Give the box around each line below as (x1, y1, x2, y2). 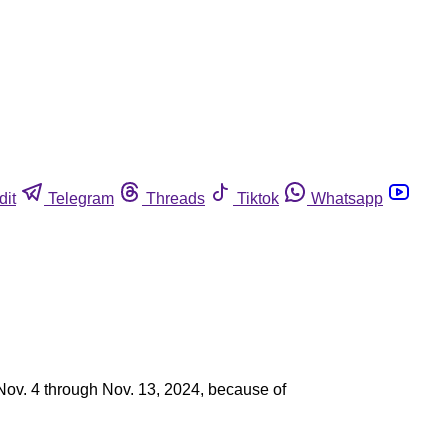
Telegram (48, 189, 114, 207)
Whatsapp (311, 189, 383, 207)
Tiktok (237, 189, 279, 207)
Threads (146, 189, 205, 207)
